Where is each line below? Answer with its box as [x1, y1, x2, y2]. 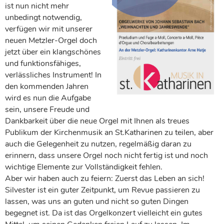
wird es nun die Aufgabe [5, 92, 91, 103]
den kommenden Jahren [5, 80, 88, 92]
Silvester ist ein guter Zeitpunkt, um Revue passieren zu [5, 184, 200, 195]
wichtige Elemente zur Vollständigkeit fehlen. [5, 161, 162, 172]
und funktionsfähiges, [5, 57, 81, 69]
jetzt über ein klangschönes [5, 46, 101, 57]
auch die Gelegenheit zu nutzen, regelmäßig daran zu [5, 138, 191, 149]
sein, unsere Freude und [5, 103, 89, 115]
